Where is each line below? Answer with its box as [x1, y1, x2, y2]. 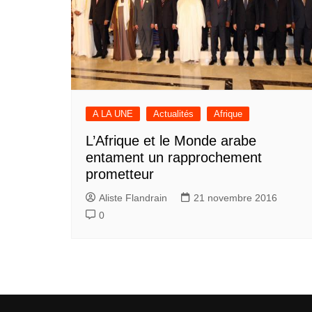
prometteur [86, 166, 154, 182]
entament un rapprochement [86, 150, 262, 166]
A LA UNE [93, 109, 133, 120]
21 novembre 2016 [194, 192, 277, 204]
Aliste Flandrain [99, 192, 167, 204]
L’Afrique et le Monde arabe [86, 133, 256, 149]
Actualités [153, 109, 194, 120]
